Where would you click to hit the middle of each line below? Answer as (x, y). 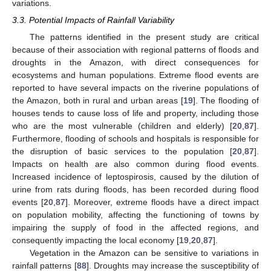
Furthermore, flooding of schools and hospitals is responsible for (135, 139)
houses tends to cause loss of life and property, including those (135, 113)
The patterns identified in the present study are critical (144, 37)
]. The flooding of (226, 101)
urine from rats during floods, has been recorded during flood (135, 190)
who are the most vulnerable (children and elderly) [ (122, 126)
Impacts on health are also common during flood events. (135, 164)
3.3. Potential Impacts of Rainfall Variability (93, 20)
